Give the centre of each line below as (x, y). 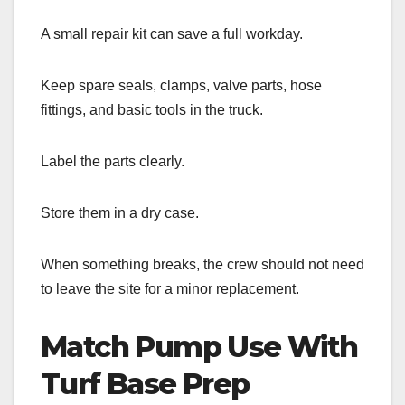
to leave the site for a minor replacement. (170, 288)
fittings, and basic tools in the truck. (152, 109)
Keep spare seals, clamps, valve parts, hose (181, 85)
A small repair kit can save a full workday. (172, 33)
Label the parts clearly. (113, 161)
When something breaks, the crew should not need (202, 264)
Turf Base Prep (145, 383)
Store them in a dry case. (120, 212)
